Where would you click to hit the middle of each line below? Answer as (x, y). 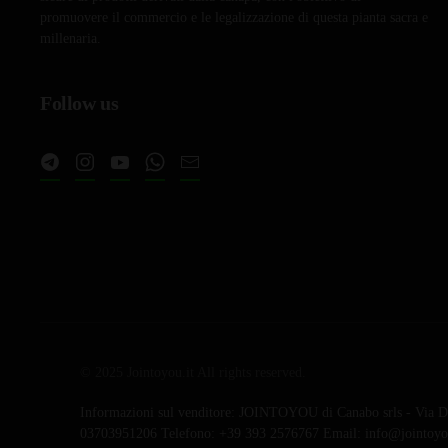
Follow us (79, 102)
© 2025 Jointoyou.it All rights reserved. (193, 372)
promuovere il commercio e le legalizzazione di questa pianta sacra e (234, 17)
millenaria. (70, 38)
